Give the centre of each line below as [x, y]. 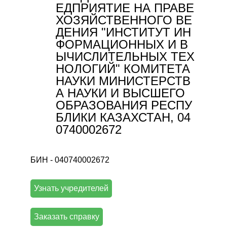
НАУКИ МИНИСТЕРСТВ [123, 81]
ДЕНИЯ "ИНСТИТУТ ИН [124, 32]
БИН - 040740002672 [70, 160]
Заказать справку [67, 217]
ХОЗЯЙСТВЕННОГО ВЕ [124, 20]
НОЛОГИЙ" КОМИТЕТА [123, 69]
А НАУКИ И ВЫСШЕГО [121, 93]
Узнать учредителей [71, 188]
